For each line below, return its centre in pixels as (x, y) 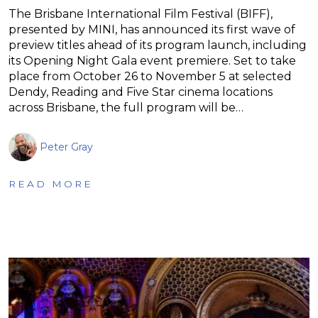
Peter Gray (66, 147)
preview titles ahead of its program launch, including (158, 45)
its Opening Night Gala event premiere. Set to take (152, 60)
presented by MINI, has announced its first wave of (152, 29)
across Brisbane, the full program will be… (126, 107)
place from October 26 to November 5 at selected (150, 76)
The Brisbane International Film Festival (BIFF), (141, 13)
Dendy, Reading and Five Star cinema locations (141, 92)
